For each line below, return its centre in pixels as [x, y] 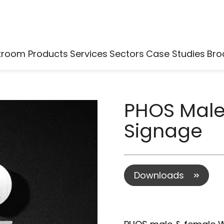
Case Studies [175, 54]
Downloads [159, 175]
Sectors [126, 54]
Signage [163, 131]
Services [88, 54]
